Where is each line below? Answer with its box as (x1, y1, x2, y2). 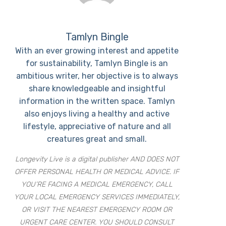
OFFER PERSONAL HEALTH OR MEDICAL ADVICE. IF (15, 167, 180, 176)
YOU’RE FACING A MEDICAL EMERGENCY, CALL (21, 180, 173, 189)
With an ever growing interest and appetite (15, 46, 179, 55)
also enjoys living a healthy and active (24, 109, 170, 119)
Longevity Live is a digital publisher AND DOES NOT (15, 155, 179, 163)
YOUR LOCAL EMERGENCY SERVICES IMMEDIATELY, (14, 193, 180, 201)
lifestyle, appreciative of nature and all (23, 122, 171, 131)
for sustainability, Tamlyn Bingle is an (26, 59, 168, 68)
